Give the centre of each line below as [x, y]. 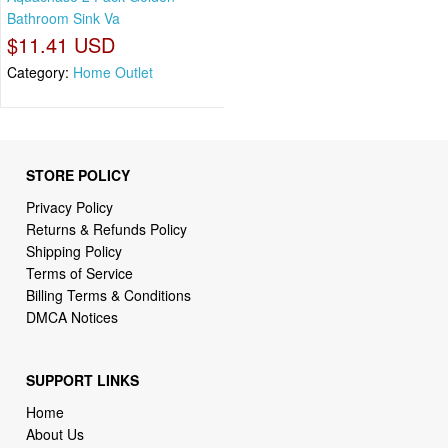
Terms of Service [80, 272]
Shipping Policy [76, 250]
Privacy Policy [70, 206]
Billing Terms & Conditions [109, 294]
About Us [55, 434]
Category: [40, 72]
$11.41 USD [61, 45]
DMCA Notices [72, 316]
